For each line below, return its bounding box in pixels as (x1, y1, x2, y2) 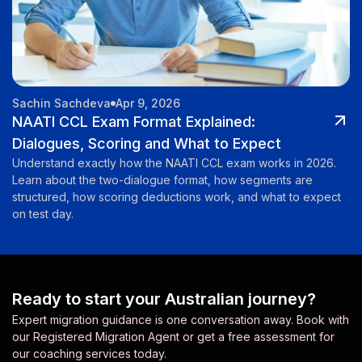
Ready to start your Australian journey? (12, 289, 316, 309)
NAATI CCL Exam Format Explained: (12, 113, 255, 131)
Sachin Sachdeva (12, 96, 111, 111)
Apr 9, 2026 (116, 96, 180, 111)
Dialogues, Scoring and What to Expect (12, 135, 281, 153)
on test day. (12, 207, 74, 221)
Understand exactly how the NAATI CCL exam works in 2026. (12, 156, 336, 170)
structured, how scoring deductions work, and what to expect (12, 190, 341, 204)
